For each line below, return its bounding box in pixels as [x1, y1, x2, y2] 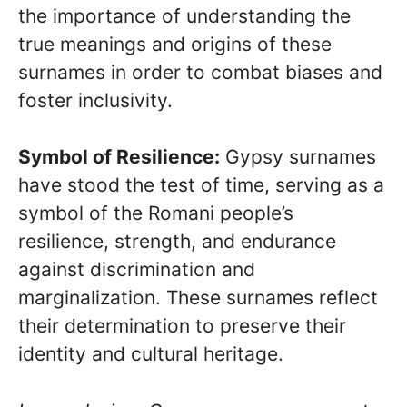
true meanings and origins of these [18, 32, 332, 55]
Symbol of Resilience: [18, 145, 220, 169]
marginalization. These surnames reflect [18, 286, 378, 310]
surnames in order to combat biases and [18, 60, 382, 84]
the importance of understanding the [18, 4, 351, 27]
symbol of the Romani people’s [18, 202, 293, 225]
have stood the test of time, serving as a [18, 174, 384, 197]
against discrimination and [18, 258, 255, 282]
